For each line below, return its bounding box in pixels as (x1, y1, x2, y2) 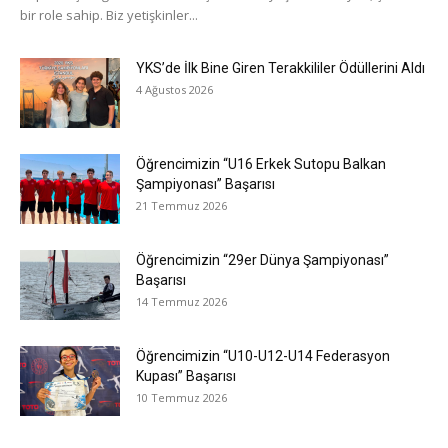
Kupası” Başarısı (136, 368, 236, 385)
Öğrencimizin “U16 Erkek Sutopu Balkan (136, 156, 386, 173)
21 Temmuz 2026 (136, 198, 227, 214)
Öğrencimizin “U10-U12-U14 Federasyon (136, 348, 390, 365)
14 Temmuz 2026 (136, 294, 227, 310)
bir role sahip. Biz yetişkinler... (20, 6, 198, 25)
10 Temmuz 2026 (136, 390, 227, 406)
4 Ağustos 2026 (136, 82, 213, 98)
